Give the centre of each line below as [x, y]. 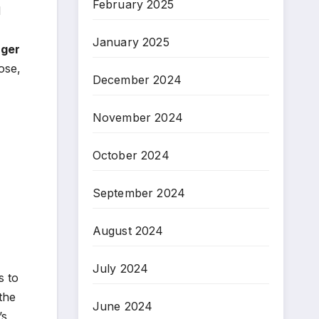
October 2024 [131, 155]
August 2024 [128, 230]
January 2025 [131, 42]
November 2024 [138, 117]
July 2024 [120, 268]
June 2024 [122, 306]
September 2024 [139, 193]
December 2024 [137, 79]
